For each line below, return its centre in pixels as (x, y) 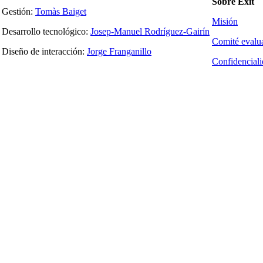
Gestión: (18, 12)
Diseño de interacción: (44, 52)
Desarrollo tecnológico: (46, 32)
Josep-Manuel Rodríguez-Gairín (150, 32)
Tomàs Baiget (61, 12)
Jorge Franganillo (119, 52)
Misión (225, 22)
